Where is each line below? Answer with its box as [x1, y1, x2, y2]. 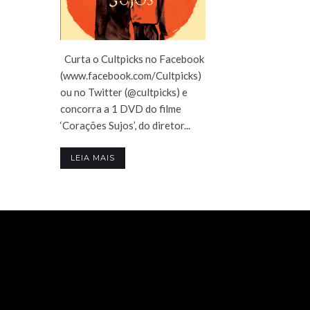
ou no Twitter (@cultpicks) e [60, 86, 188, 99]
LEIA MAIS [71, 153, 115, 163]
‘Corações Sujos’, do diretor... [60, 119, 190, 132]
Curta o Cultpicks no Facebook [60, 53, 204, 66]
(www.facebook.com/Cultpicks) [60, 69, 201, 82]
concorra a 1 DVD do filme [60, 102, 181, 116]
